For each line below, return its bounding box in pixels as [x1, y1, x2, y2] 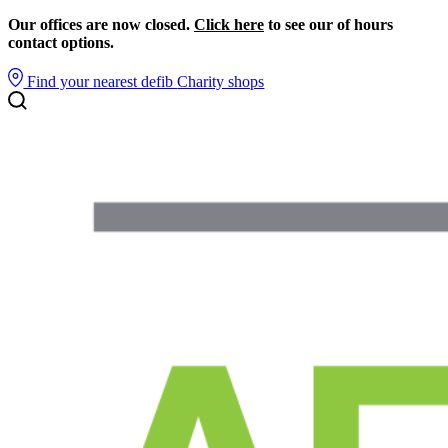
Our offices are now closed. [8, 16, 194, 33]
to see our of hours [264, 16, 393, 33]
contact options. [8, 34, 114, 51]
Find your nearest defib [23, 72, 178, 90]
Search [8, 176, 51, 194]
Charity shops [177, 72, 265, 90]
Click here [194, 16, 264, 33]
